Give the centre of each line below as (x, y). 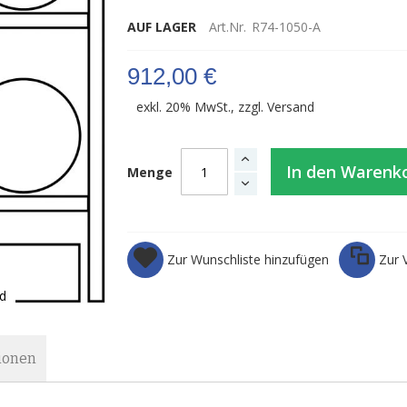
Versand (290, 107)
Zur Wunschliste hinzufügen (248, 259)
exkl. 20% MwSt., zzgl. (201, 107)
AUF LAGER (161, 27)
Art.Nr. (227, 27)
